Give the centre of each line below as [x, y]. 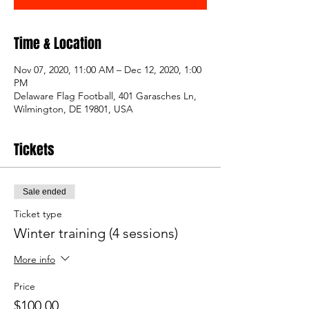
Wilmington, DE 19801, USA [73, 109]
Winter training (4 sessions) [96, 233]
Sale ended [44, 192]
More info [34, 259]
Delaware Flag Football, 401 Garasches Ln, [105, 96]
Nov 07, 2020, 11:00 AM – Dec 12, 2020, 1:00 [108, 70]
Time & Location [58, 44]
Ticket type [38, 214]
